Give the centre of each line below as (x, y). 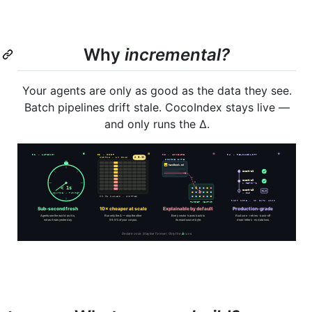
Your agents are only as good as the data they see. (157, 91)
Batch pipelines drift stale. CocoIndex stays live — (157, 108)
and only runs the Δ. (157, 124)
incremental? (177, 55)
